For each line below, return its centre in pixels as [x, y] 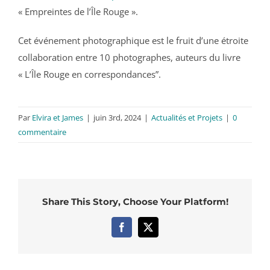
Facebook [140, 231]
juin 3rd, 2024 [117, 117]
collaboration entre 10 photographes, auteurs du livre [129, 57]
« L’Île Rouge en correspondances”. [89, 74]
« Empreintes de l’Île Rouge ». [78, 11]
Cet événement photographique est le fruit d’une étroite [133, 40]
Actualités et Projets [187, 117]
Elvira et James [58, 117]
